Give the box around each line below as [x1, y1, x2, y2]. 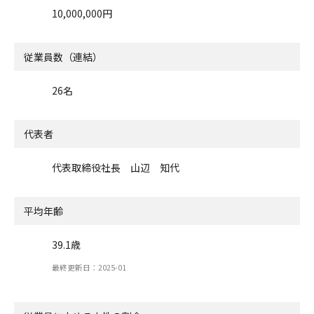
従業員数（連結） [24, 49, 102, 64]
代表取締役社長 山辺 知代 [52, 160, 179, 175]
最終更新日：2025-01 [52, 262, 126, 273]
